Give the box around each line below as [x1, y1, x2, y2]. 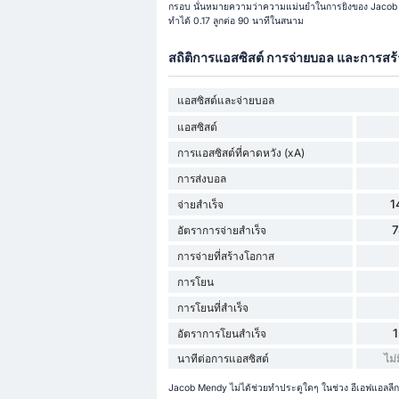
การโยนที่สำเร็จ [176, 301, 248, 315]
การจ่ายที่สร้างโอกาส [176, 249, 274, 264]
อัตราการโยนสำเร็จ [176, 327, 266, 341]
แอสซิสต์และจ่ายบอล [176, 94, 274, 108]
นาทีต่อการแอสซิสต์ [176, 352, 269, 366]
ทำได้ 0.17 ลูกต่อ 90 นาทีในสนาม [167, 15, 304, 27]
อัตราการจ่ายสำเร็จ [176, 224, 266, 238]
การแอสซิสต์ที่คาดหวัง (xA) [176, 146, 305, 160]
